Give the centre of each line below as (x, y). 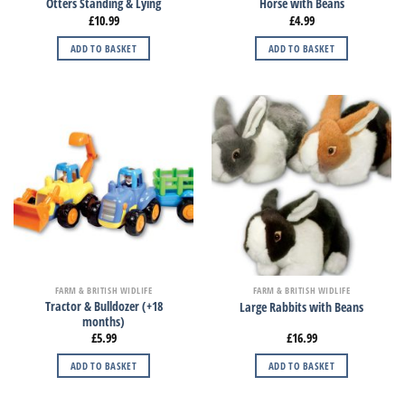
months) (104, 321)
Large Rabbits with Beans (301, 306)
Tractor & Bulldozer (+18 (104, 306)
